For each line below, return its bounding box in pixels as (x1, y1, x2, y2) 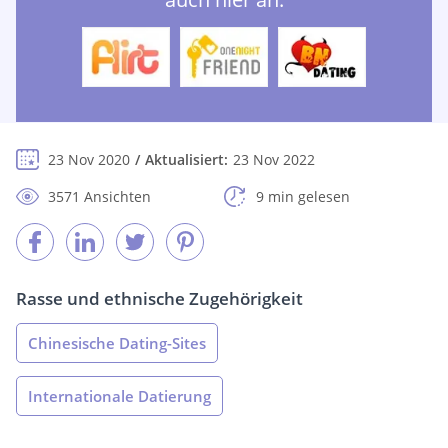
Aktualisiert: (145, 150, 228, 170)
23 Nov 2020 (48, 150, 130, 170)
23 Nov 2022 (233, 150, 315, 170)
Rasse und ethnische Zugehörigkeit (16, 287, 303, 311)
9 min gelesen (256, 187, 350, 207)
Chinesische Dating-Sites (28, 333, 206, 354)
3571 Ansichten (48, 187, 151, 207)
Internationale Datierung (28, 386, 211, 407)
